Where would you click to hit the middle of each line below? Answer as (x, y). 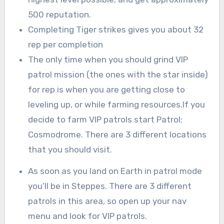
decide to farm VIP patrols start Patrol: (105, 120)
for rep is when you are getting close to (106, 90)
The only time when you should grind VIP (108, 60)
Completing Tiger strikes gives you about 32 (115, 30)
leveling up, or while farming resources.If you (116, 105)
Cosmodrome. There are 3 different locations (117, 135)
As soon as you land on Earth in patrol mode (115, 171)
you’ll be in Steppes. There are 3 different (109, 186)
